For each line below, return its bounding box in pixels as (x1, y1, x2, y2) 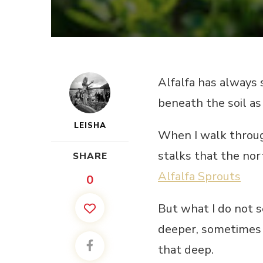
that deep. (158, 242, 214, 258)
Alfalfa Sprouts (158, 168, 241, 185)
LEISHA (73, 120, 106, 131)
